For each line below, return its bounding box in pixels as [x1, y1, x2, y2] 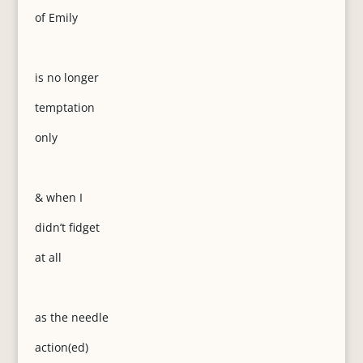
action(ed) [34, 340, 88, 355]
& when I [34, 190, 83, 205]
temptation [34, 100, 95, 115]
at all [34, 250, 62, 265]
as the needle [34, 310, 109, 325]
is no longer [34, 70, 99, 85]
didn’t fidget [34, 220, 100, 235]
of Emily [34, 10, 78, 25]
